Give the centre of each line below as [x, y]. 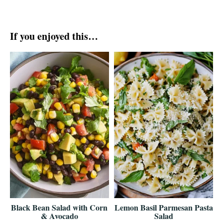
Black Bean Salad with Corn [59, 207]
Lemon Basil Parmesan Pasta [164, 207]
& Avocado [59, 216]
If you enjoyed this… [54, 36]
